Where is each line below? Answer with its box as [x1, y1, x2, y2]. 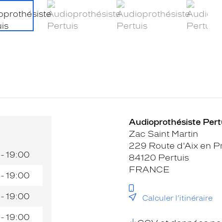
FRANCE [129, 164, 169, 174]
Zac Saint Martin [129, 128, 198, 139]
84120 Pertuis [129, 152, 189, 163]
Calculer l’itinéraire [142, 193, 213, 203]
